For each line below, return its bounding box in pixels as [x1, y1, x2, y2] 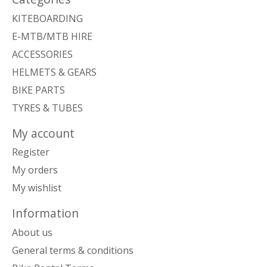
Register [12, 145, 49, 159]
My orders [12, 163, 58, 177]
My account [12, 125, 74, 141]
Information [12, 205, 79, 222]
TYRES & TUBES [12, 101, 83, 114]
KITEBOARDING [12, 11, 83, 25]
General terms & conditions [12, 243, 133, 257]
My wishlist [12, 181, 61, 195]
